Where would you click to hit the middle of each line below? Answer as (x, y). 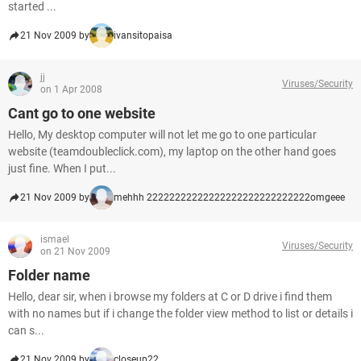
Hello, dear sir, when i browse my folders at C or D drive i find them (170, 297)
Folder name (49, 275)
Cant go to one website (82, 113)
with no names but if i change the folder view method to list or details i (180, 313)
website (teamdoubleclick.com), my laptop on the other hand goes (172, 151)
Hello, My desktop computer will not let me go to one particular (162, 135)
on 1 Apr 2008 (71, 89)
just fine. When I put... (62, 168)
